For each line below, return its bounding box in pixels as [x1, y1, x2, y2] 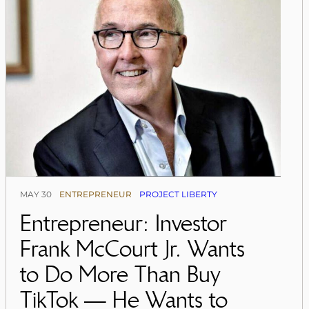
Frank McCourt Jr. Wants [20, 235, 246, 263]
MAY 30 [20, 189, 52, 200]
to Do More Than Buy [20, 261, 221, 288]
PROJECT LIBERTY [139, 189, 218, 200]
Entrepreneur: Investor [20, 210, 228, 237]
